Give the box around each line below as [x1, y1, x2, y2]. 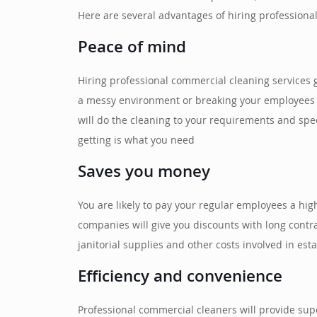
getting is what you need [78, 132, 195, 150]
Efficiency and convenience [78, 264, 283, 292]
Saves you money [78, 159, 211, 188]
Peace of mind [78, 35, 187, 63]
